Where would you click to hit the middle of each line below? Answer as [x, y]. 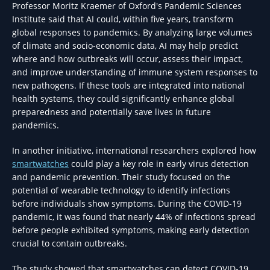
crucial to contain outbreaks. [70, 243]
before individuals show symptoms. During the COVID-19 [127, 203]
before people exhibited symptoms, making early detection [131, 230]
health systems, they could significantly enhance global [123, 99]
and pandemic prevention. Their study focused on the [121, 177]
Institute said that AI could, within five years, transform [123, 19]
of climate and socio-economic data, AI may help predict [125, 46]
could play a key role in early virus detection [159, 164]
